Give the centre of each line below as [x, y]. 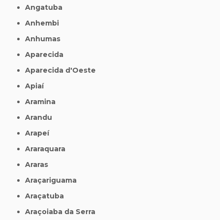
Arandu [41, 118]
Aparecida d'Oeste [63, 70]
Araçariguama [54, 180]
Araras [40, 165]
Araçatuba [47, 196]
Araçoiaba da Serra [63, 212]
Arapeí [40, 133]
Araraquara [48, 149]
